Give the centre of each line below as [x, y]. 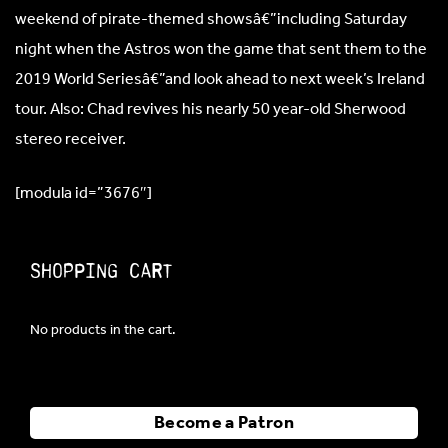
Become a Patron [224, 423]
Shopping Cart [101, 271]
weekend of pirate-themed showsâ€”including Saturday [211, 19]
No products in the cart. [103, 330]
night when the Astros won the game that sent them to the [221, 49]
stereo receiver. [70, 139]
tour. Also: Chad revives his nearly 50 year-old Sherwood [210, 109]
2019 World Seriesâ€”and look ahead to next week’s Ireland [220, 79]
